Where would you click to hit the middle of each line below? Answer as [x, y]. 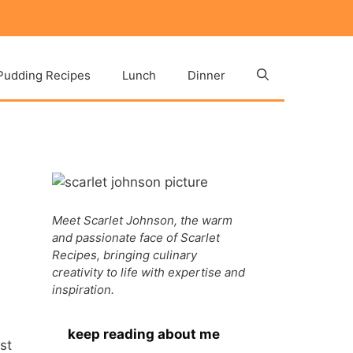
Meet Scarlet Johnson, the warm [142, 220]
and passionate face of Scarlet [136, 238]
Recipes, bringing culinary [124, 255]
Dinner [206, 75]
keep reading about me [144, 334]
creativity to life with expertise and [149, 272]
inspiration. [83, 290]
